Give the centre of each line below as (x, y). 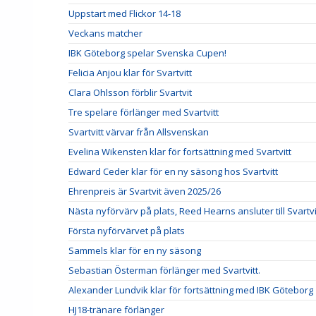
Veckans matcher (105, 33)
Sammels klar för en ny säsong (135, 250)
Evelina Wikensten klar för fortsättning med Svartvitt (180, 151)
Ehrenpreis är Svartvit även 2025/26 (145, 191)
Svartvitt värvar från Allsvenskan (139, 132)
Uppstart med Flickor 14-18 (124, 13)
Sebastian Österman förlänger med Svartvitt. (164, 270)
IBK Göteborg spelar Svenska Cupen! (147, 53)
